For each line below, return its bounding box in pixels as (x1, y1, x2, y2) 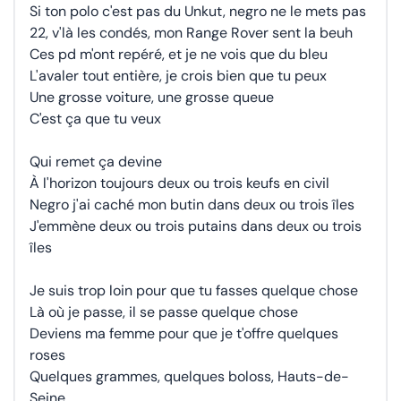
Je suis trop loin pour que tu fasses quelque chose (30, 281, 358, 300)
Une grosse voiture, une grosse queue (30, 88, 274, 107)
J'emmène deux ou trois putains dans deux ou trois (30, 217, 362, 235)
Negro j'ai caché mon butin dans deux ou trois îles (30, 195, 354, 214)
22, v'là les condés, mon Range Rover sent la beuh (30, 23, 353, 42)
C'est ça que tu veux (30, 109, 161, 128)
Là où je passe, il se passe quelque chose (30, 303, 298, 321)
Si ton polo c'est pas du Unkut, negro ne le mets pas (30, 2, 366, 21)
